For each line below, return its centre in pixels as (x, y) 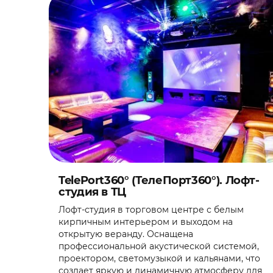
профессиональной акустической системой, (159, 246)
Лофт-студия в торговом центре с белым (151, 210)
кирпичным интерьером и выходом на (146, 222)
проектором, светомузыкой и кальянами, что (159, 258)
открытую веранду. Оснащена (126, 234)
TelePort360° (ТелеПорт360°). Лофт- (159, 180)
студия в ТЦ (93, 192)
